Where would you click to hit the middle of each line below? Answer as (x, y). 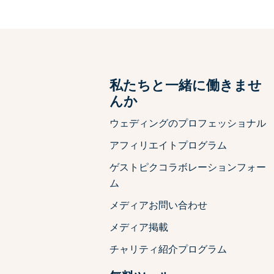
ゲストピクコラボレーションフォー (188, 167)
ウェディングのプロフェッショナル (188, 123)
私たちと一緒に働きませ (186, 85)
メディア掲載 (139, 227)
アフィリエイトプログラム (168, 145)
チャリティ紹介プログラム (168, 249)
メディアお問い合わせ (159, 205)
